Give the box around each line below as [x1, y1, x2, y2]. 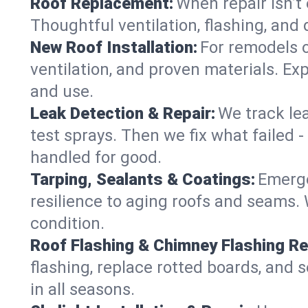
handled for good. [30, 148, 162, 167]
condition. [30, 214, 104, 233]
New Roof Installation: [30, 38, 197, 57]
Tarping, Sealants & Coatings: [30, 170, 255, 189]
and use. [30, 82, 93, 101]
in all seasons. [30, 280, 135, 299]
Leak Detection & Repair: [30, 104, 215, 123]
